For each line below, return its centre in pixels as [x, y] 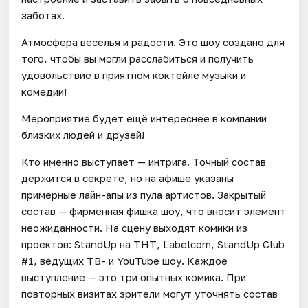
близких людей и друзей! [83, 134]
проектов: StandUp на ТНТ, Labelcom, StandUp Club [153, 244]
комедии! [44, 91]
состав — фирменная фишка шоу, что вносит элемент [154, 211]
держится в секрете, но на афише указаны [128, 178]
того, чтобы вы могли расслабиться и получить [138, 58]
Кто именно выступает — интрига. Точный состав [144, 161]
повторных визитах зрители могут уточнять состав [150, 293]
